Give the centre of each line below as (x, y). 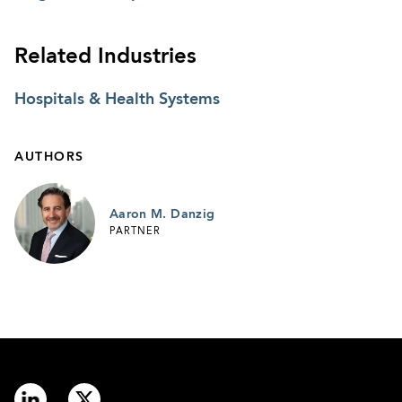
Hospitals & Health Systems (117, 99)
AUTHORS (49, 157)
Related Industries (105, 57)
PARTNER (135, 232)
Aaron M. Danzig (162, 214)
